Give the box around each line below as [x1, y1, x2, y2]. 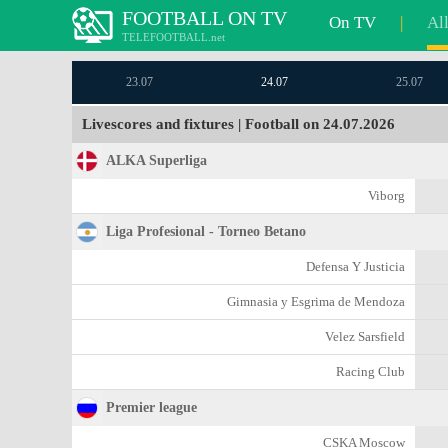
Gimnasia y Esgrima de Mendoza [227, 294, 405, 309]
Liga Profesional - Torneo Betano [106, 224, 306, 239]
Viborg [368, 188, 405, 203]
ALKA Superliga [106, 153, 207, 168]
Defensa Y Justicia [306, 259, 405, 274]
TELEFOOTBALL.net [122, 31, 225, 43]
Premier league [106, 400, 197, 415]
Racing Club [336, 364, 405, 379]
